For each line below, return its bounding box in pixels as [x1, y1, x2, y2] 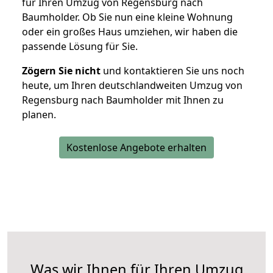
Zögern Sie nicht [22, 64, 101, 78]
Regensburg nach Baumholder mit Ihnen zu [22, 93, 224, 107]
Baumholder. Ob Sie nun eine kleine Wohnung [22, 10, 233, 24]
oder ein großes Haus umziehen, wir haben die [22, 25, 238, 39]
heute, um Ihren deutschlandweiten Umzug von [22, 79, 243, 93]
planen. [22, 108, 56, 122]
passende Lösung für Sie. [22, 40, 138, 54]
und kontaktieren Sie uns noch [101, 64, 244, 78]
